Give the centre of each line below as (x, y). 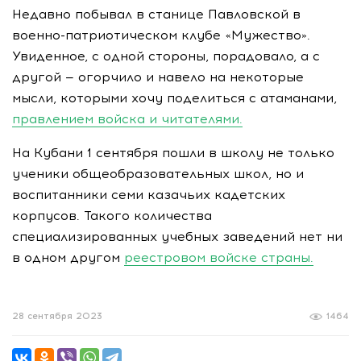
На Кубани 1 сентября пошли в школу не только (173, 153)
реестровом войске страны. (219, 258)
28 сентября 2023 (57, 317)
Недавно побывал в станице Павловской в (156, 15)
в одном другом (68, 258)
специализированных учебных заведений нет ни (177, 237)
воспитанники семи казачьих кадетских (149, 195)
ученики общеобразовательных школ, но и (158, 174)
